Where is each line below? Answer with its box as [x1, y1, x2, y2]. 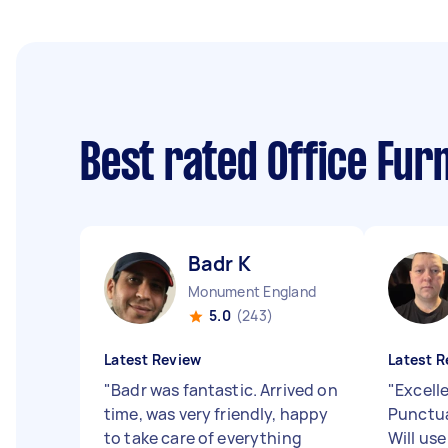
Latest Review [104, 350, 202, 369]
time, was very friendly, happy [104, 403, 329, 425]
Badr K [188, 250, 251, 277]
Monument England [188, 282, 316, 301]
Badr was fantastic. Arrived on [111, 379, 338, 401]
